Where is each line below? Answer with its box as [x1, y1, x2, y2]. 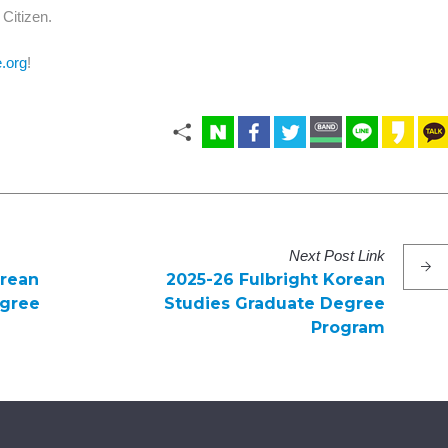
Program [310, 317, 385, 337]
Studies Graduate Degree [163, 293, 385, 313]
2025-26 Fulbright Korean [165, 269, 385, 289]
